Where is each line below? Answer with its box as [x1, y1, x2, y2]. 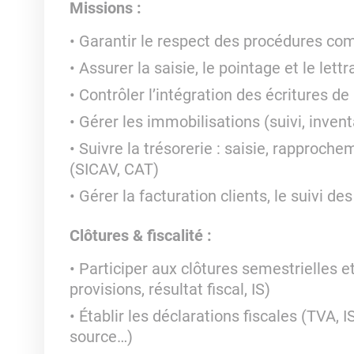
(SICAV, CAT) [69, 160, 159, 179]
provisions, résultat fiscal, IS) [69, 280, 270, 299]
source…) [69, 327, 133, 346]
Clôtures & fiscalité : [69, 226, 212, 245]
